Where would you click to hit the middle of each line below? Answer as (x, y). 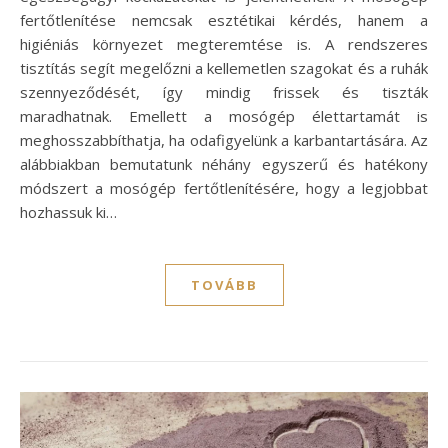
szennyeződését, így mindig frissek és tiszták (224, 92)
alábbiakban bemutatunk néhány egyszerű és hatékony (224, 164)
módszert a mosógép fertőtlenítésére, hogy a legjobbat (224, 188)
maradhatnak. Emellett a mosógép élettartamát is (224, 116)
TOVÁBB (224, 285)
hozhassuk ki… (68, 212)
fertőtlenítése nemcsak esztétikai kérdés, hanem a (224, 20)
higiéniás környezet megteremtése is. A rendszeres (224, 44)
